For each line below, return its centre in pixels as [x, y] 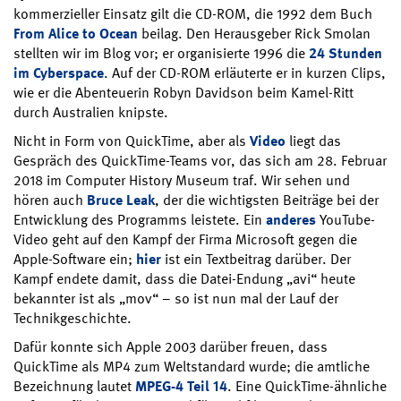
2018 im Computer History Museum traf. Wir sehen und [182, 181]
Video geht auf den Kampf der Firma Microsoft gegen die [185, 240]
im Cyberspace [59, 73]
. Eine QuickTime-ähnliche [307, 387]
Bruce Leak [121, 200]
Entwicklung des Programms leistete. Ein [140, 220]
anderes [291, 220]
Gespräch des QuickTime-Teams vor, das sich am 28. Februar [200, 161]
